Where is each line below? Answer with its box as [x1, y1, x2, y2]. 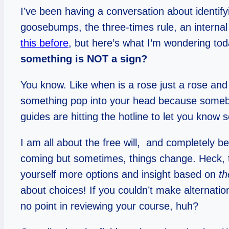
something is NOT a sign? [20, 53, 147, 65]
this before [20, 37, 68, 49]
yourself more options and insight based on [20, 169, 219, 180]
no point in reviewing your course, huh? [20, 200, 198, 212]
